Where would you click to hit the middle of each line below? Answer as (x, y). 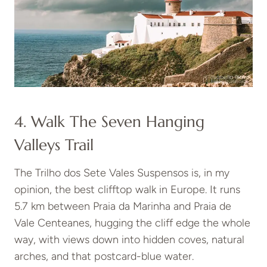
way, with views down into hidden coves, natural (129, 240)
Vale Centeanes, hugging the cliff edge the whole (132, 223)
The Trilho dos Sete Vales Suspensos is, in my (122, 173)
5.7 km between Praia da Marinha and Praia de (123, 207)
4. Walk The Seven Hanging (109, 122)
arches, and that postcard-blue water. (104, 257)
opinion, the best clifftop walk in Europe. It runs (127, 190)
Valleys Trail (54, 145)
